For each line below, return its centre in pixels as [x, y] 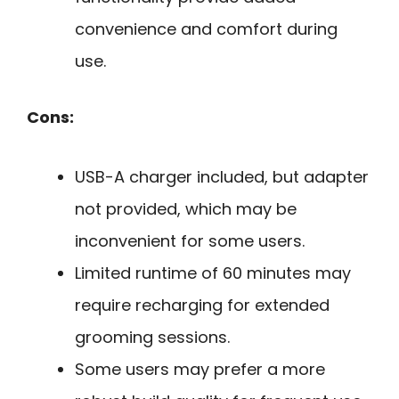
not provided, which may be [186, 208]
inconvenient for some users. [190, 240]
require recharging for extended [202, 305]
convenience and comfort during [206, 29]
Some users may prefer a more [200, 369]
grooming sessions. [152, 337]
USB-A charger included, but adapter [222, 176]
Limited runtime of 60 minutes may [213, 273]
